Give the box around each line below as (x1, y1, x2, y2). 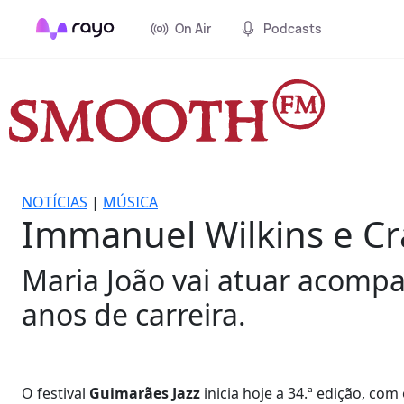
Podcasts (263, 20, 322, 37)
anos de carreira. (22, 294, 246, 334)
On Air (175, 20, 211, 37)
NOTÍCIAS (22, 191, 87, 212)
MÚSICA (103, 191, 158, 212)
